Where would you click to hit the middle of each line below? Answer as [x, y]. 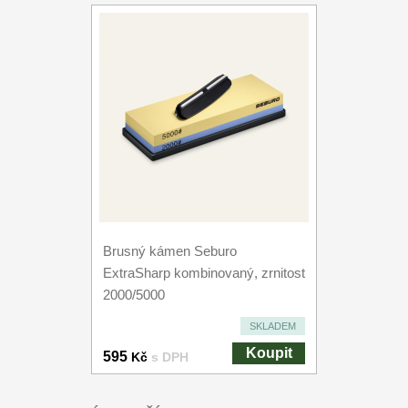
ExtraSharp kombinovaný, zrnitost [204, 273]
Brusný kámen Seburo [170, 251]
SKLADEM [273, 326]
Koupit [269, 353]
